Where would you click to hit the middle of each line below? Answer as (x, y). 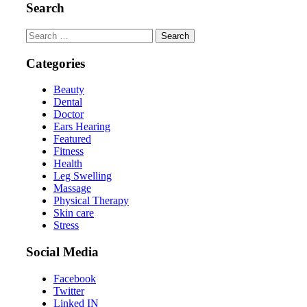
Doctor (69, 114)
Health (68, 164)
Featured (72, 139)
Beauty (69, 90)
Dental (68, 102)
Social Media (62, 251)
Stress (66, 225)
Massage (72, 188)
